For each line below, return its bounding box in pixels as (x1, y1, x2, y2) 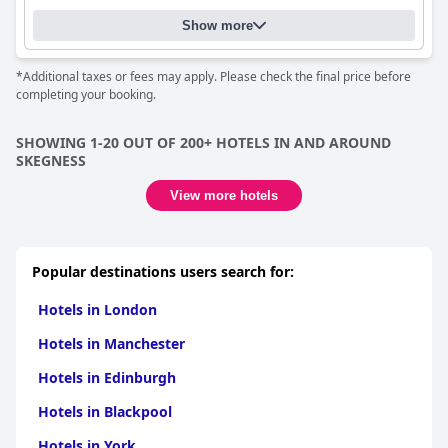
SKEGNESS (16, 151, 86, 170)
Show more (182, 18, 253, 33)
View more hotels (170, 188, 278, 203)
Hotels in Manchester (38, 334, 185, 353)
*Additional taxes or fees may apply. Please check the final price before (16, 68, 411, 85)
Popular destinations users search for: (32, 262, 294, 281)
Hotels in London (38, 300, 157, 319)
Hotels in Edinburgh (38, 368, 176, 387)
